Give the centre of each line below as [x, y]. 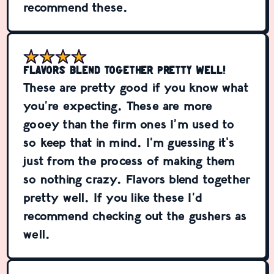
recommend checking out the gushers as [135, 216]
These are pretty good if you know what [136, 87]
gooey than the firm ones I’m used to [129, 124]
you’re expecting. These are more [118, 106]
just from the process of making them [129, 161]
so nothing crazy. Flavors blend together [137, 179]
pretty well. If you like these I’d [113, 197]
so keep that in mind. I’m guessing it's [129, 142]
